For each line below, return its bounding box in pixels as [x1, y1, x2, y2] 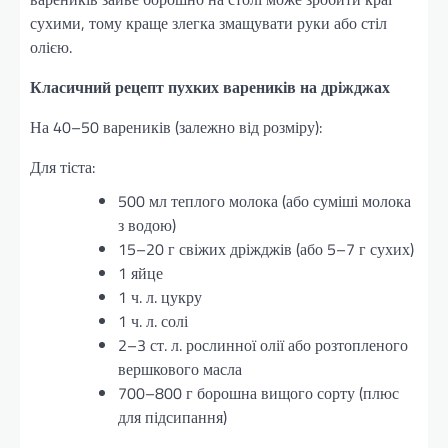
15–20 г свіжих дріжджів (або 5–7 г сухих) [118, 236, 414, 261]
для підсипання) [118, 404, 227, 429]
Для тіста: [30, 154, 95, 179]
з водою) [118, 212, 176, 237]
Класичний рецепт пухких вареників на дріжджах [30, 74, 390, 99]
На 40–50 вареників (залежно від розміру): [30, 114, 322, 139]
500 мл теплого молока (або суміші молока [118, 188, 411, 213]
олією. [30, 34, 72, 59]
